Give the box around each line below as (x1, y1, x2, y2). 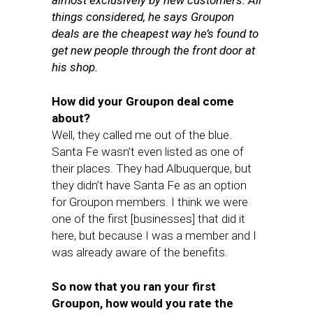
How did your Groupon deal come (52, 94, 234, 108)
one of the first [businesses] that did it (52, 212, 245, 226)
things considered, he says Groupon (52, 10, 234, 24)
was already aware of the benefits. (52, 245, 228, 259)
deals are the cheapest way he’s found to (52, 27, 259, 41)
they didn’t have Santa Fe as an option (52, 178, 247, 192)
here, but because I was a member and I (52, 228, 256, 242)
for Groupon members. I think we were (52, 195, 248, 209)
